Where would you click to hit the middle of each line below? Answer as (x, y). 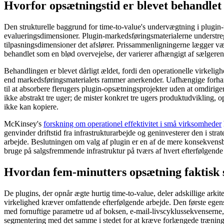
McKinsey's (24, 123)
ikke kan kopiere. (31, 106)
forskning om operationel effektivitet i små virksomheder (132, 123)
